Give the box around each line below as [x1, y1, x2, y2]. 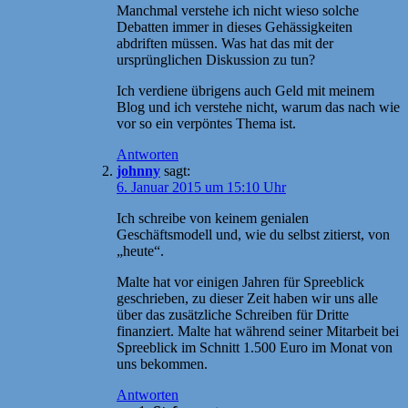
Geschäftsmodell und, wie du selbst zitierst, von [117, 226, 390, 242]
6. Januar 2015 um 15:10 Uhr [117, 178, 286, 195]
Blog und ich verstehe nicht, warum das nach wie [117, 98, 400, 115]
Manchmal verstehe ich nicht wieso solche [117, 2, 359, 18]
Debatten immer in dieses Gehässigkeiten [117, 18, 352, 35]
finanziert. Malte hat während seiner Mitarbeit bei [117, 322, 399, 339]
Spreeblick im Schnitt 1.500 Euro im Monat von [117, 339, 393, 355]
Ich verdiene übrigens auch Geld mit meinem [117, 82, 374, 98]
